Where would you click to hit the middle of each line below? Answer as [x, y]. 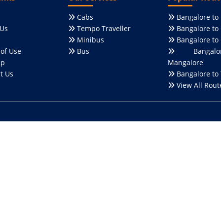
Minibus [90, 40]
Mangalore [185, 62]
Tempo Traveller [103, 28]
